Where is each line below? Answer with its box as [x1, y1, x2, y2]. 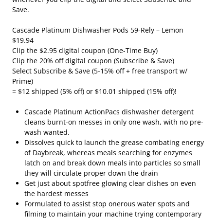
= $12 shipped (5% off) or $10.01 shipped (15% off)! [12, 87, 177, 96]
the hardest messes [24, 189, 89, 199]
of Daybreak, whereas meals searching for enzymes [24, 148, 192, 158]
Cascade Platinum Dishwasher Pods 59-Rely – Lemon [12, 25, 183, 35]
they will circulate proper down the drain [24, 168, 158, 178]
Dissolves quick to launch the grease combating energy [24, 138, 204, 147]
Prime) [12, 76, 33, 86]
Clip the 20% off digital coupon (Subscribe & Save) [12, 56, 174, 66]
